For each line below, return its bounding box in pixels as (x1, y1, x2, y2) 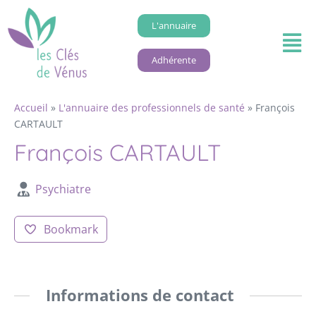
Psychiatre (35, 181, 91, 197)
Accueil (14, 101, 48, 115)
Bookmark (43, 221, 98, 238)
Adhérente (151, 53, 196, 66)
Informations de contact (45, 284, 234, 307)
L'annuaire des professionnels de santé (59, 101, 245, 115)
